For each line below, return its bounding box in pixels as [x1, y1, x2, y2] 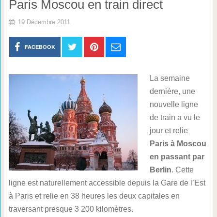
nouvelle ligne [149, 100, 198, 108]
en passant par [149, 153, 204, 161]
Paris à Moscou [149, 139, 206, 148]
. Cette [171, 166, 194, 174]
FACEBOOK [25, 43, 56, 50]
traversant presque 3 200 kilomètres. [8, 205, 133, 213]
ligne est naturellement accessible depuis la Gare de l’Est [8, 179, 205, 187]
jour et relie [149, 126, 188, 135]
